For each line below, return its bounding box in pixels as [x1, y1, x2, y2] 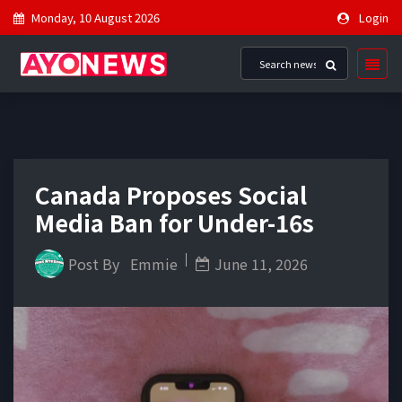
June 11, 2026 [214, 253, 308, 275]
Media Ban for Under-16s [35, 205, 314, 239]
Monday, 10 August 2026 [31, 9, 160, 26]
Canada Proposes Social [35, 178, 307, 211]
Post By [68, 253, 123, 275]
